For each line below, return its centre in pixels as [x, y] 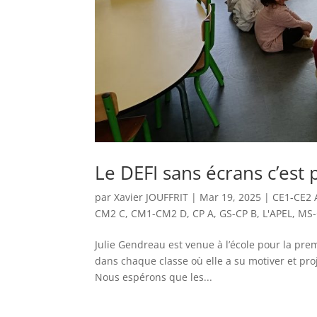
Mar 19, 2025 [231, 197]
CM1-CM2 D [159, 214]
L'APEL [278, 214]
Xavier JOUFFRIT [151, 197]
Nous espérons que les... [154, 277]
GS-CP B [238, 214]
